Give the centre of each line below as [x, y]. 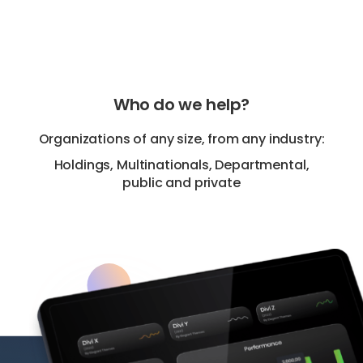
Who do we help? [181, 104]
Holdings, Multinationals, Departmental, [181, 164]
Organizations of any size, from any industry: [181, 139]
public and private [181, 182]
